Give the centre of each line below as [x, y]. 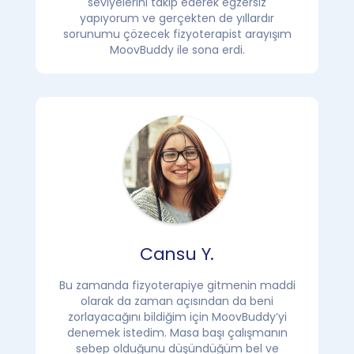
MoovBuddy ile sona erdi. [177, 50]
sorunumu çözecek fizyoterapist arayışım [177, 34]
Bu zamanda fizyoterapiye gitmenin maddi [177, 285]
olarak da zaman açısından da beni [177, 301]
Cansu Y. [177, 254]
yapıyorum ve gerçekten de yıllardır [177, 19]
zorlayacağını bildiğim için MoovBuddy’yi [177, 316]
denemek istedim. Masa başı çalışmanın [177, 332]
